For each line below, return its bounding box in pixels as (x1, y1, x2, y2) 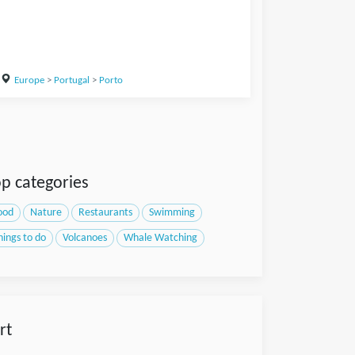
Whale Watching (124, 233, 197, 244)
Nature (30, 208, 62, 219)
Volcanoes (63, 233, 107, 244)
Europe (13, 75, 44, 86)
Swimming (149, 208, 195, 219)
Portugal (53, 75, 90, 86)
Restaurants (78, 208, 132, 219)
